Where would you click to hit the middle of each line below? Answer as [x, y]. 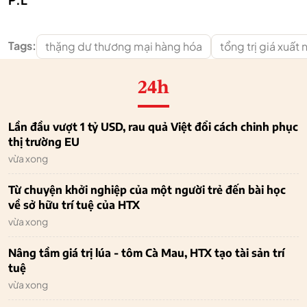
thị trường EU [44, 142]
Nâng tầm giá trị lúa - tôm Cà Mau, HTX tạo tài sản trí [146, 253]
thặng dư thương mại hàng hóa [124, 47]
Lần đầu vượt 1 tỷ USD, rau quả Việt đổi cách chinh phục [153, 127]
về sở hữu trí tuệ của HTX [74, 205]
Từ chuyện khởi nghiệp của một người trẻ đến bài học [147, 190]
